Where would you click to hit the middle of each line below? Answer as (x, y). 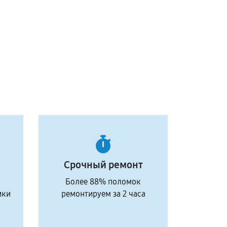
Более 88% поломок (103, 182)
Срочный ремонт (103, 165)
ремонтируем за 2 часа (103, 194)
